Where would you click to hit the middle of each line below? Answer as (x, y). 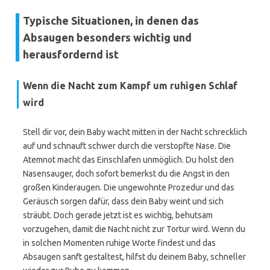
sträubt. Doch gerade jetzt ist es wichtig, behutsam (118, 215)
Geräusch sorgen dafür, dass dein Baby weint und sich (123, 201)
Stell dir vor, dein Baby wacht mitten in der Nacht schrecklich (135, 132)
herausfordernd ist (71, 54)
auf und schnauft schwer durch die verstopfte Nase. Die (127, 146)
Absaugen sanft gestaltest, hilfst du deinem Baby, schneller (134, 257)
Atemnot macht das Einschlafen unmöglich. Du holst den (128, 160)
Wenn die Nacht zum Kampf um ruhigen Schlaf (130, 86)
